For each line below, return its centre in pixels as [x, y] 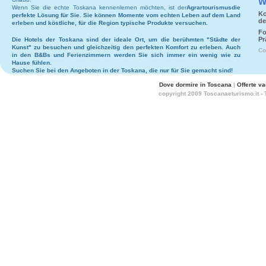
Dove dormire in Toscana [195, 85]
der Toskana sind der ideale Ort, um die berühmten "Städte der [142, 39]
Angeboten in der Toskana [108, 70]
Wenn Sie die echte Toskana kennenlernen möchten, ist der [99, 7]
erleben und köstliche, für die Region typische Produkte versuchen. [110, 23]
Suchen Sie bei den [41, 70]
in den [23, 55]
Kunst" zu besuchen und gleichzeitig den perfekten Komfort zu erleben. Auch [126, 47]
